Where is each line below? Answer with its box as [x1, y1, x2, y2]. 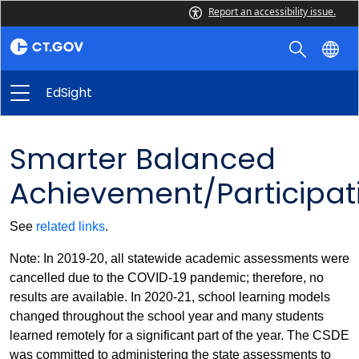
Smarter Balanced [10, 139, 276, 179]
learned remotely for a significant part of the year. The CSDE [10, 329, 349, 342]
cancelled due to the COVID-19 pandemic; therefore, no [10, 271, 324, 284]
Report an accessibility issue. [208, 5, 336, 18]
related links [36, 220, 105, 233]
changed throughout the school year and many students [10, 309, 324, 323]
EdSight [46, 83, 92, 102]
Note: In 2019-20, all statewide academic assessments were [10, 252, 349, 265]
